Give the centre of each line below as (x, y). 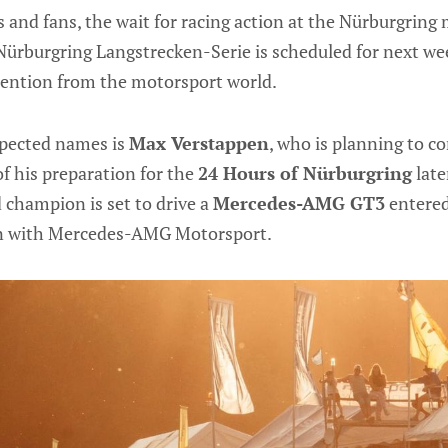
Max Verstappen (199, 142)
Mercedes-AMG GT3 (299, 202)
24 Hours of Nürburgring (305, 172)
